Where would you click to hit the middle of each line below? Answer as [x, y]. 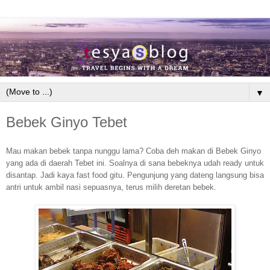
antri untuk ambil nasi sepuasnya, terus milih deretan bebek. [111, 187]
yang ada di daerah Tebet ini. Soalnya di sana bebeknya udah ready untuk [135, 163]
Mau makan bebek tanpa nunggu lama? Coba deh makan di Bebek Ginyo [133, 151]
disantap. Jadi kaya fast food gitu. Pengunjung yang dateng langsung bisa [135, 175]
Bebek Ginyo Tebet [67, 122]
